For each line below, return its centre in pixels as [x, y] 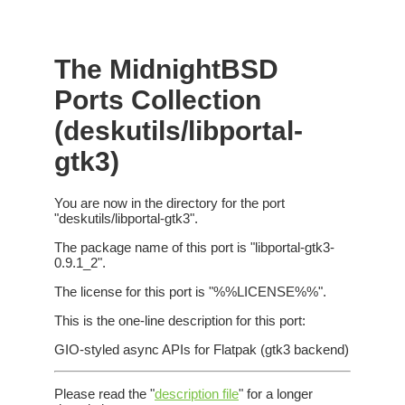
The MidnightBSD [166, 69]
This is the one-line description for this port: [180, 321]
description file [197, 394]
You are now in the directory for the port [170, 203]
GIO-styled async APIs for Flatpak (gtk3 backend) [202, 350]
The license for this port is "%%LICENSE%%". [190, 292]
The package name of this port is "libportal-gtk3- [194, 248]
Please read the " [104, 394]
